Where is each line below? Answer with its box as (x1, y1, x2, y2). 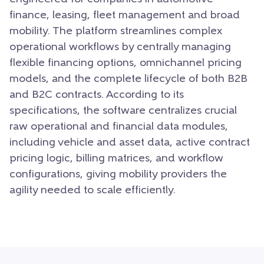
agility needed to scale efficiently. (9, 184, 176, 196)
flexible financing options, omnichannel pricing (9, 57, 242, 69)
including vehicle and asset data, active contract (9, 137, 250, 148)
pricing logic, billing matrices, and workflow (9, 153, 223, 164)
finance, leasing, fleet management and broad (9, 9, 240, 21)
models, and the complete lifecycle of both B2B (9, 73, 247, 85)
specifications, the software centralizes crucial (9, 105, 237, 117)
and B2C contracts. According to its (9, 89, 184, 101)
